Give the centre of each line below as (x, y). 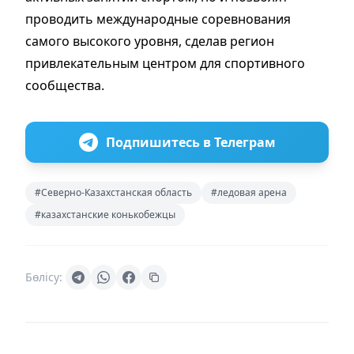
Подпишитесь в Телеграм (190, 142)
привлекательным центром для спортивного (165, 63)
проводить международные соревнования (158, 19)
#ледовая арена (249, 192)
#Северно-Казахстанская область (113, 192)
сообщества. (65, 85)
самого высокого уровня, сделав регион (150, 41)
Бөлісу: (44, 277)
